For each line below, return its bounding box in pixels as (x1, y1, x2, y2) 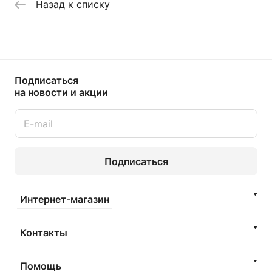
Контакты (20, 226, 67, 239)
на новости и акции (15, 86, 108, 99)
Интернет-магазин (20, 193, 109, 206)
